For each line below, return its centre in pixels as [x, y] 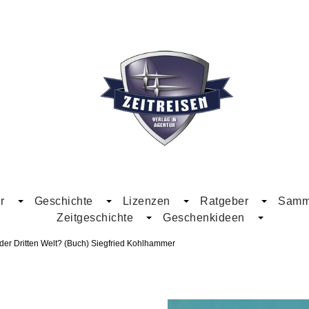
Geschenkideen [204, 218]
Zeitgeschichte [95, 218]
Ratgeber [225, 201]
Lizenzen [146, 201]
